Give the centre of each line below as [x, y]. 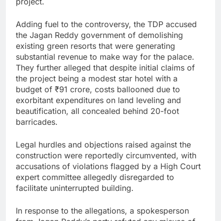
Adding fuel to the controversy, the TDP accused [106, 24]
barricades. [37, 122]
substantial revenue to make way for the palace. [105, 56]
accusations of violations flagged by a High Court [108, 166]
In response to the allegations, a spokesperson [102, 210]
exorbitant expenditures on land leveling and [98, 100]
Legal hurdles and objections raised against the [103, 144]
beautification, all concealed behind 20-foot [97, 111]
